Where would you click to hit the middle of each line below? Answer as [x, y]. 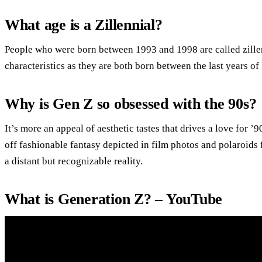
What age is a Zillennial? [84, 25]
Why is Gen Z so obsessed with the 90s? [131, 104]
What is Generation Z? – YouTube [114, 199]
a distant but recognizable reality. [74, 161]
